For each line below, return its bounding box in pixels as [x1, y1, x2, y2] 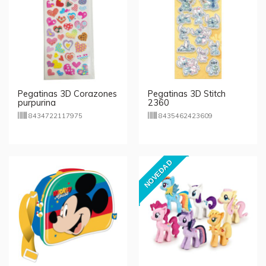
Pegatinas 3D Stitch [148, 88, 226, 100]
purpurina [18, 97, 56, 109]
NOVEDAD [142, 157, 175, 189]
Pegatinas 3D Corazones [18, 88, 117, 100]
